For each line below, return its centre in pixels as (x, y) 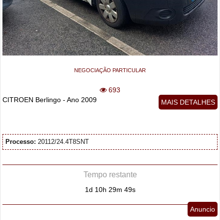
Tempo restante (110, 174)
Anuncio (202, 209)
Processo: (21, 141)
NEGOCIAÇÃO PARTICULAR (110, 70)
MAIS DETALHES (188, 102)
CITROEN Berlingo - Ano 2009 (50, 99)
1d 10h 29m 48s (110, 189)
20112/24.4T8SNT (63, 141)
